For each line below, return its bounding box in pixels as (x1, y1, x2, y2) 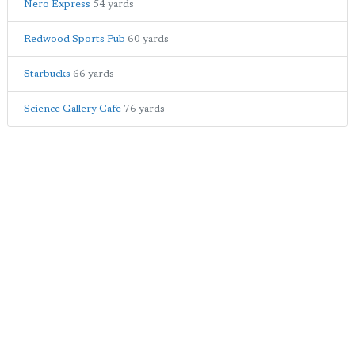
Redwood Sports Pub (24, 34, 125, 45)
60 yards (128, 34, 169, 45)
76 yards (124, 104, 165, 115)
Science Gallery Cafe (24, 104, 121, 115)
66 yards (73, 69, 114, 80)
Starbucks (24, 69, 71, 80)
